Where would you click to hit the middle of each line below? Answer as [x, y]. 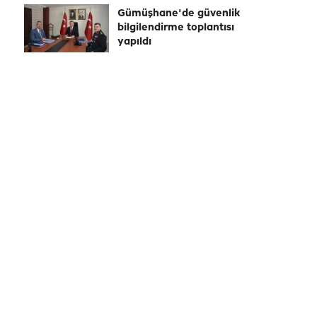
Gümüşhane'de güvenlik [179, 14]
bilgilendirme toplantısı [176, 28]
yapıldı [134, 42]
